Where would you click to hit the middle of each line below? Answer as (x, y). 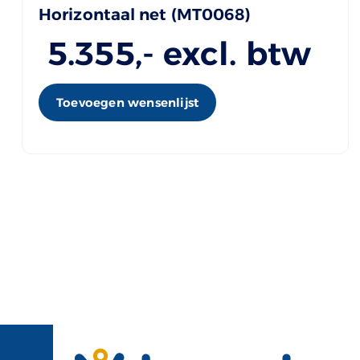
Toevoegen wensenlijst (128, 102)
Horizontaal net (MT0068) (145, 14)
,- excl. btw (223, 53)
